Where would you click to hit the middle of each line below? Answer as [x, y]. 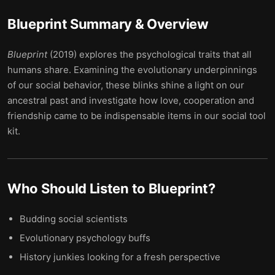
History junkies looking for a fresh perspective [120, 257]
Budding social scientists [74, 219]
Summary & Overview [138, 24]
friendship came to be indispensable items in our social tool [137, 116]
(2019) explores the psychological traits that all [149, 54]
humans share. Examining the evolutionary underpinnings [132, 70]
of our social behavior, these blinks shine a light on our [126, 85]
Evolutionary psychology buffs [85, 238]
